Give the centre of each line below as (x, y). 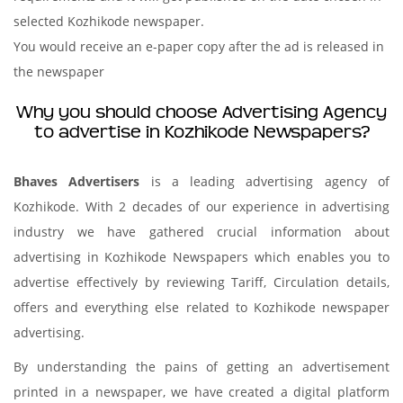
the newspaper (59, 71)
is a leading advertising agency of (265, 181)
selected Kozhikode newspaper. (109, 21)
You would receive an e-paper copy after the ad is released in (199, 46)
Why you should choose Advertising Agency (201, 112)
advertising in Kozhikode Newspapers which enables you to (201, 256)
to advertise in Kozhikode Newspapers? (201, 132)
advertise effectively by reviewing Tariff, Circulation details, (201, 282)
